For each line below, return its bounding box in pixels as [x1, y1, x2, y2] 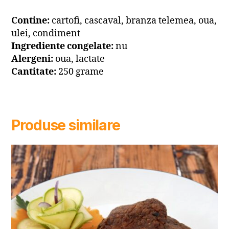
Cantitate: [11, 66, 59, 78]
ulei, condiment [11, 28, 81, 40]
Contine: [11, 15, 52, 27]
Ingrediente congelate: [11, 40, 116, 53]
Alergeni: [11, 53, 54, 65]
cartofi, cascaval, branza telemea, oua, [52, 15, 217, 27]
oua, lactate [53, 53, 105, 65]
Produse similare [11, 117, 120, 134]
